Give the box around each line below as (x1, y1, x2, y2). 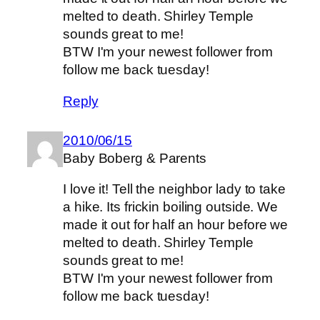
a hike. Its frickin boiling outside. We (63, 199, 279, 215)
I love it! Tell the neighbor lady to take (63, 181, 286, 197)
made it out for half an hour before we (63, 217, 289, 233)
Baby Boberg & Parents (63, 150, 206, 166)
